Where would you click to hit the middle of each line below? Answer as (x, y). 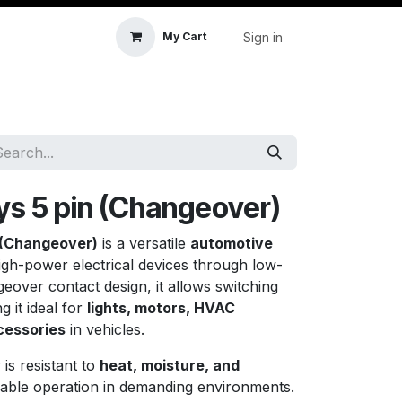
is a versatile (144, 243)
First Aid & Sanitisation (205, 90)
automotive (232, 243)
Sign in (263, 37)
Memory (337, 90)
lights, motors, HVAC (161, 308)
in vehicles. (105, 329)
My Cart (184, 36)
